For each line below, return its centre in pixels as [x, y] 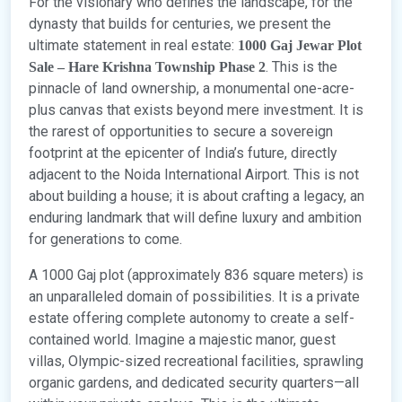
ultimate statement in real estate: [133, 46]
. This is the [301, 67]
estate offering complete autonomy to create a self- [192, 319]
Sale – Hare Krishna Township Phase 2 [147, 67]
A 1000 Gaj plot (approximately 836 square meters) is [196, 275]
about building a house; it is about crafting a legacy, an [197, 197]
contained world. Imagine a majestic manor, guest [182, 340]
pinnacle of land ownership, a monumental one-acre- [192, 89]
